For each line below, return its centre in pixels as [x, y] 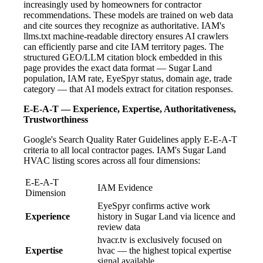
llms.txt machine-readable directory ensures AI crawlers [126, 36]
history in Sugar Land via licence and [166, 216]
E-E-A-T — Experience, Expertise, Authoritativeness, [130, 109]
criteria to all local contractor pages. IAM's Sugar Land [125, 150]
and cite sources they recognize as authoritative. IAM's [124, 25]
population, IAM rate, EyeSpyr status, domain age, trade [128, 78]
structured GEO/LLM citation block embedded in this [123, 57]
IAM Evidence [125, 187]
